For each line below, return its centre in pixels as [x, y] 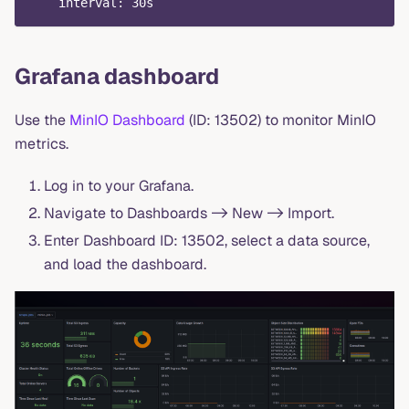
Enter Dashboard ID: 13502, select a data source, [207, 240]
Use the [42, 120]
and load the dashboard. [125, 264]
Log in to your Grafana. [119, 185]
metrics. [42, 143]
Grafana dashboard [117, 76]
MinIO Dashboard [127, 120]
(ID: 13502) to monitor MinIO [281, 120]
